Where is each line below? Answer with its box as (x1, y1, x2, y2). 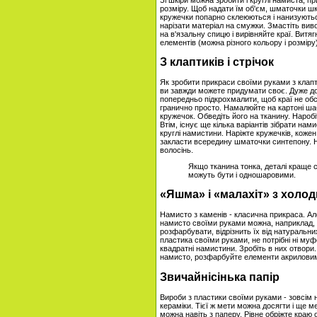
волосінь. (160, 146, 193, 155)
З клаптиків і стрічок (160, 56, 274, 69)
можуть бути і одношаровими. (188, 170, 296, 179)
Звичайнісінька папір (160, 270, 279, 283)
